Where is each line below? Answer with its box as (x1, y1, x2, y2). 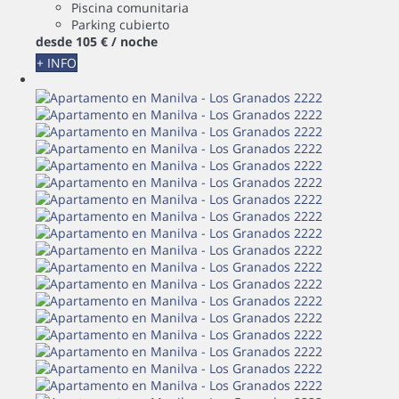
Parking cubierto (71, 15, 169, 33)
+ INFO (37, 53, 77, 71)
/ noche (111, 32, 158, 50)
